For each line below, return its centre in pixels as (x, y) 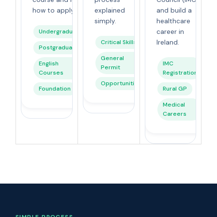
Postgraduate (59, 47)
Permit (110, 67)
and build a (174, 10)
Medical (174, 104)
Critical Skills (119, 42)
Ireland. (168, 42)
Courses (51, 72)
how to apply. (54, 10)
